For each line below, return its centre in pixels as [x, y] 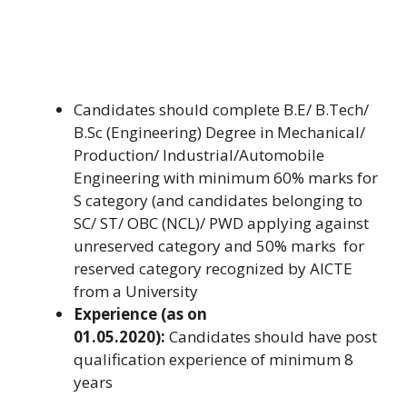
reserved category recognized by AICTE [213, 268]
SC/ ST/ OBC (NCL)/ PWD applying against [221, 223]
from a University [136, 291]
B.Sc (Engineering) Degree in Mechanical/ [219, 132]
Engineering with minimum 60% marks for [226, 177]
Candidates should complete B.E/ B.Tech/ [221, 109]
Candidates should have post [271, 336]
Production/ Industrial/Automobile [199, 154]
